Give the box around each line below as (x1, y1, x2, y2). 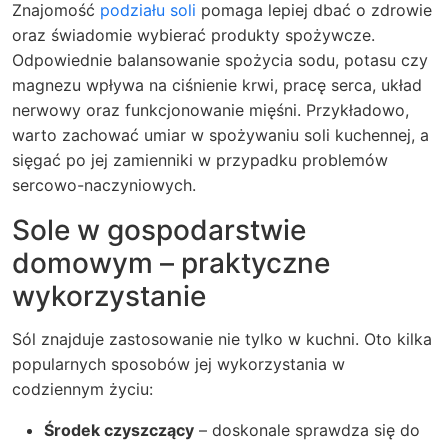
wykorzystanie (12, 279, 206, 313)
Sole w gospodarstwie (12, 213, 306, 247)
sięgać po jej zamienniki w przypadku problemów (12, 150, 388, 170)
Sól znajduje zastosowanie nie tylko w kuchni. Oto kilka (12, 329, 432, 349)
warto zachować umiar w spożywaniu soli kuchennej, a (12, 125, 429, 145)
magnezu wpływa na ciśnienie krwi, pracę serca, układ (12, 75, 422, 95)
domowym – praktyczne (12, 246, 330, 280)
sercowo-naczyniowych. (12, 175, 196, 195)
